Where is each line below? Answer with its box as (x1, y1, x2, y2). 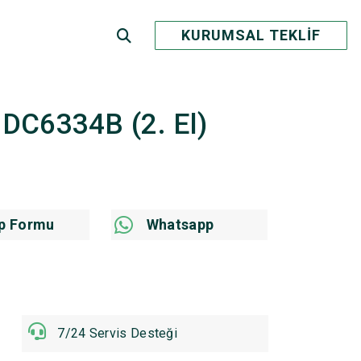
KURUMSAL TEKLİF (180, 27, 321, 44)
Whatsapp (146, 216, 214, 233)
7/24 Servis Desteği (57, 326, 178, 341)
